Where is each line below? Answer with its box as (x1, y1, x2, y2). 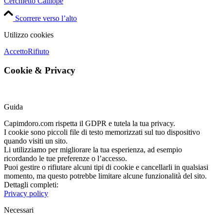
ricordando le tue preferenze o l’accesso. (4, 154, 127, 163)
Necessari (4, 205, 34, 214)
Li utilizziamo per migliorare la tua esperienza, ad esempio (4, 145, 182, 154)
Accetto (4, 47, 28, 56)
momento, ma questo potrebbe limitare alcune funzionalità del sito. (4, 171, 207, 180)
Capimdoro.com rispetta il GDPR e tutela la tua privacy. (4, 119, 175, 127)
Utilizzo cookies (4, 31, 54, 39)
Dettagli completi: (4, 180, 58, 189)
